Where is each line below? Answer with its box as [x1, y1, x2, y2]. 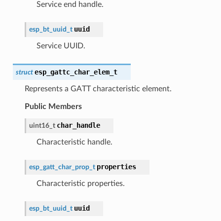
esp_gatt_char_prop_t [29, 163, 95, 171]
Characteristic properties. [36, 179, 125, 187]
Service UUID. [36, 41, 85, 50]
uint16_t [29, 121, 55, 129]
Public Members [24, 102, 82, 110]
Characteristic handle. [36, 138, 112, 146]
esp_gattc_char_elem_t [34, 68, 117, 76]
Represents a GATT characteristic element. [24, 84, 172, 93]
